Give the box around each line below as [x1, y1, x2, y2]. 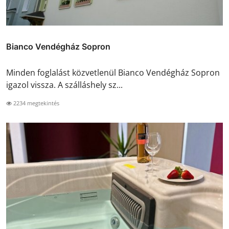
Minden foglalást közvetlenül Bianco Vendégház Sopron [6, 67, 220, 79]
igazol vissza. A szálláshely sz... [6, 79, 123, 91]
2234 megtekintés [12, 99, 59, 107]
